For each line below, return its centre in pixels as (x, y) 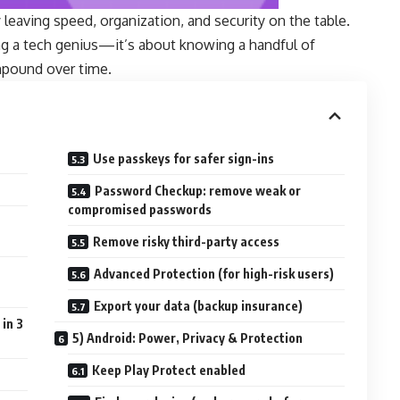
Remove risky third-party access (187, 241)
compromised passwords (140, 209)
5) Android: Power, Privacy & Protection (188, 337)
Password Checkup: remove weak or (198, 190)
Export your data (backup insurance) (199, 305)
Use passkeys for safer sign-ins (184, 158)
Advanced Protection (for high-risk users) (214, 273)
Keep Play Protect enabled (169, 370)
